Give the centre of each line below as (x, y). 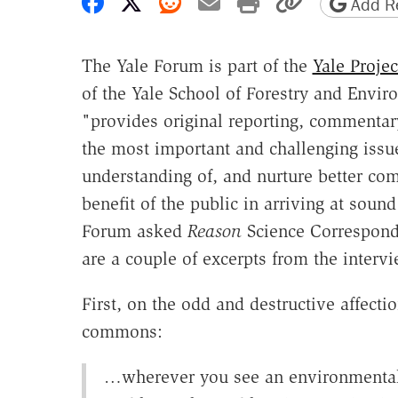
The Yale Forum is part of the (197, 66)
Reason (214, 231)
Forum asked (134, 231)
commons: (122, 332)
